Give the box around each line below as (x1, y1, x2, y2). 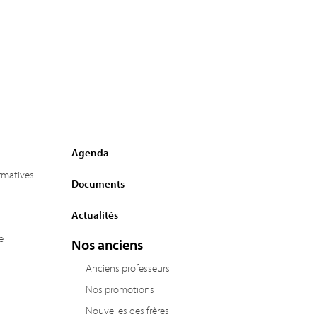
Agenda (71, 146, 109, 159)
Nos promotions (85, 282, 154, 296)
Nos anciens (71, 236, 143, 253)
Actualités (71, 208, 118, 221)
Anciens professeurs (85, 261, 170, 275)
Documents (71, 177, 125, 190)
